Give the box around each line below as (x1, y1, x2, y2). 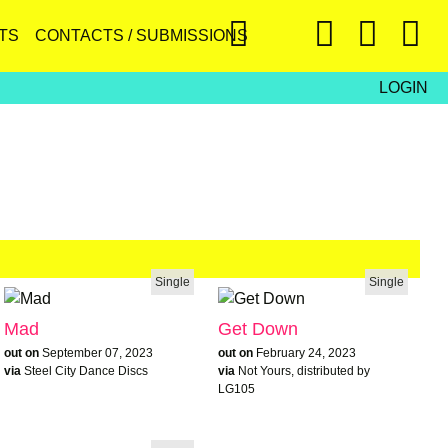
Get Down (217, 318, 298, 339)
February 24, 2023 (255, 345, 356, 360)
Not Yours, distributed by (237, 363, 370, 378)
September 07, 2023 (41, 345, 153, 360)
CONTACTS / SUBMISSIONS (35, 27, 248, 44)
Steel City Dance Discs (23, 363, 148, 378)
